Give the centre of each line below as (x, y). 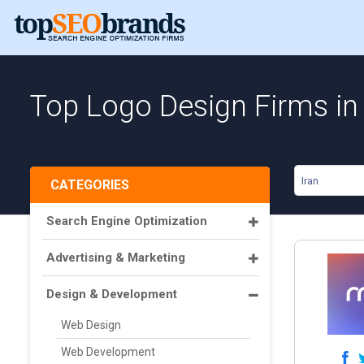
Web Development (108, 352)
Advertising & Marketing (116, 258)
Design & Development (112, 294)
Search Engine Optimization (127, 221)
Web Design (91, 325)
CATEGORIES (90, 185)
